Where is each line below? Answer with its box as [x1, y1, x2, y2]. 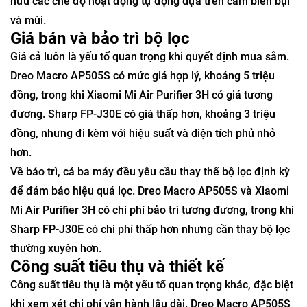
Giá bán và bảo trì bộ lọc [10, 29, 190, 49]
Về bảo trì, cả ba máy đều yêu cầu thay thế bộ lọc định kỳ [10, 165, 290, 179]
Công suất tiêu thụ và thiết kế [10, 257, 224, 277]
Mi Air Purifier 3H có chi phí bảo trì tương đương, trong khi [10, 204, 294, 217]
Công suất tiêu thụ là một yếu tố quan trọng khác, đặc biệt [10, 278, 293, 292]
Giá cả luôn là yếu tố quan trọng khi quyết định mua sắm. [10, 50, 289, 64]
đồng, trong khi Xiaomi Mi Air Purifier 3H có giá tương [10, 88, 273, 102]
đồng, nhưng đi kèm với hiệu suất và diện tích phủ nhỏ [10, 127, 275, 140]
